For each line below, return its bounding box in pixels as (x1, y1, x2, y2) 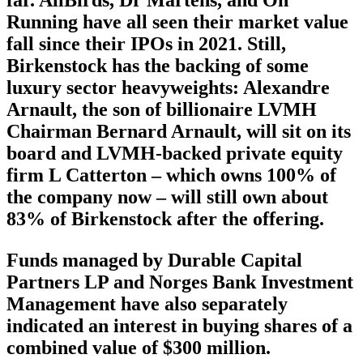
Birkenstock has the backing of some (6, 55, 309, 77)
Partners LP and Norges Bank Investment (6, 271, 353, 293)
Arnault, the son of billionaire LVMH (6, 99, 317, 121)
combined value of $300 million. (6, 337, 271, 359)
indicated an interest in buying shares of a (6, 315, 352, 337)
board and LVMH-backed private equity (6, 143, 343, 164)
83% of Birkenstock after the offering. (6, 208, 324, 230)
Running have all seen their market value (6, 11, 348, 33)
